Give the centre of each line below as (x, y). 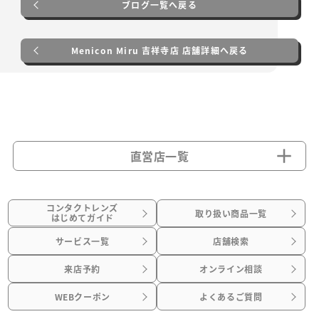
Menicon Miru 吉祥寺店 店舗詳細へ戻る (159, 51)
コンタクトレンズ (82, 208)
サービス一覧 (82, 241)
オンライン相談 (231, 269)
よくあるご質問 (231, 297)
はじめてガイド (82, 218)
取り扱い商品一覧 (231, 213)
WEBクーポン (82, 297)
